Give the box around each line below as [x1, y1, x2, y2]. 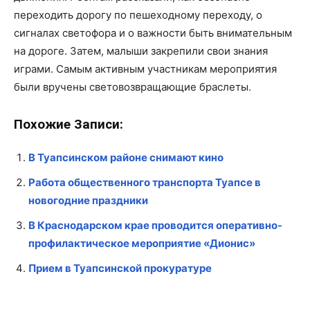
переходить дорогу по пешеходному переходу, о [14, 8, 262, 21]
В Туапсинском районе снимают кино [28, 150, 224, 164]
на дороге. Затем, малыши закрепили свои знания [14, 44, 268, 57]
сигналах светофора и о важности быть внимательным [14, 26, 292, 39]
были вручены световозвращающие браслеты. [14, 80, 251, 93]
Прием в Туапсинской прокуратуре [28, 261, 212, 275]
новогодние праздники [28, 193, 148, 207]
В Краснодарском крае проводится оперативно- [28, 218, 282, 232]
